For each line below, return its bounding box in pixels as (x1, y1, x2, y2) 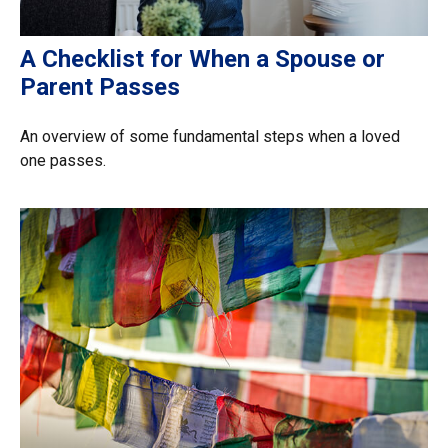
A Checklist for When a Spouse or (20, 45, 385, 74)
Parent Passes (20, 73, 180, 102)
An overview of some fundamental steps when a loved (20, 127, 400, 147)
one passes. (20, 151, 106, 171)
